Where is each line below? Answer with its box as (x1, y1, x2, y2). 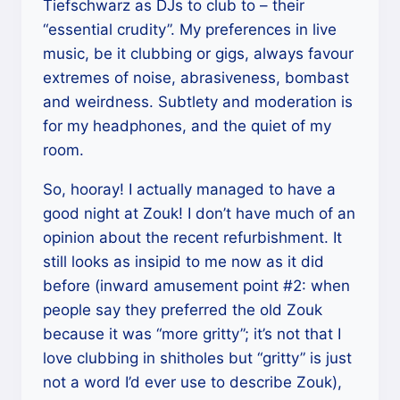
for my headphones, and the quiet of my (43, 117, 331, 135)
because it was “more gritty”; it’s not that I (43, 325, 341, 343)
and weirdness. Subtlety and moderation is (43, 93, 353, 111)
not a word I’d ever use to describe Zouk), (43, 373, 342, 391)
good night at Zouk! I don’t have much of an (43, 204, 355, 222)
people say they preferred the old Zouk (43, 301, 322, 319)
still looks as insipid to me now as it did (43, 253, 324, 271)
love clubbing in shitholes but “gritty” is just (43, 349, 352, 367)
